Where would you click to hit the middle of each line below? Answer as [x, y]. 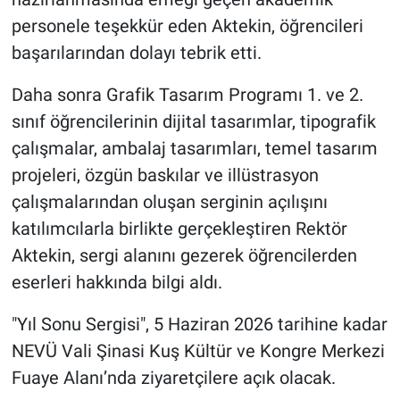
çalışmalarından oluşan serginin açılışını [169, 201]
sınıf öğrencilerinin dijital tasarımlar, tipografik [193, 121]
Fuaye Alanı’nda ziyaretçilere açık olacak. [173, 377]
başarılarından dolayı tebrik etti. [136, 52]
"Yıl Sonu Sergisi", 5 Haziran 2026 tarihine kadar [199, 324]
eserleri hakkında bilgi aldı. [117, 282]
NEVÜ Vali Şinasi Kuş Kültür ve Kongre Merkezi [198, 350]
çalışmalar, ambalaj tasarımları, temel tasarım [194, 148]
